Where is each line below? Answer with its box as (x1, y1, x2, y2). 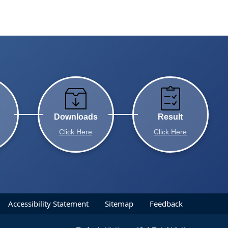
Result (158, 112, 183, 122)
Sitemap (105, 198, 133, 209)
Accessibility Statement (8, 198, 89, 209)
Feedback (150, 198, 183, 209)
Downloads (53, 112, 98, 122)
